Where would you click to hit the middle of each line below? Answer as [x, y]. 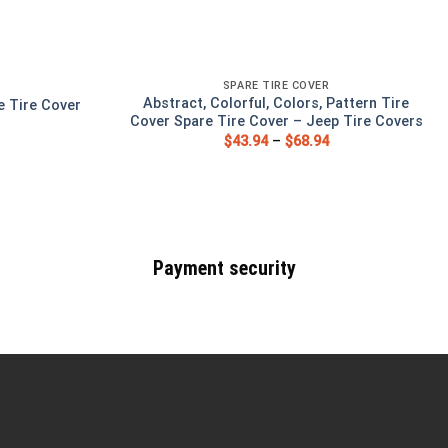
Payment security [224, 268]
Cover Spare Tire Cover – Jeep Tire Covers [276, 122]
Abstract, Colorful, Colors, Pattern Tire [276, 104]
